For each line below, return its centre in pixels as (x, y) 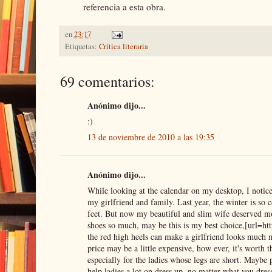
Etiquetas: (82, 46)
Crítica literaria (123, 46)
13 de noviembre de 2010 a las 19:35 (151, 137)
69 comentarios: (107, 81)
